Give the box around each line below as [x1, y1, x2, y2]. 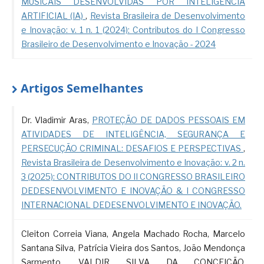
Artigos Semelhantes [20, 80, 143, 97]
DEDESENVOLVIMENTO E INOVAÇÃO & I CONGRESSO [21, 186, 246, 196]
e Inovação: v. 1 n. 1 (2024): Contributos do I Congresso [21, 25, 246, 35]
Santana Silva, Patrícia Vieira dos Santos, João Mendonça [21, 243, 246, 253]
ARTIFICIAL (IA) [21, 11, 86, 21]
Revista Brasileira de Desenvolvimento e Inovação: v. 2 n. [21, 157, 246, 168]
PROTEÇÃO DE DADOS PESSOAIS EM [92, 115, 246, 126]
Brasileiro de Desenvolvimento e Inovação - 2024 [21, 39, 216, 49]
